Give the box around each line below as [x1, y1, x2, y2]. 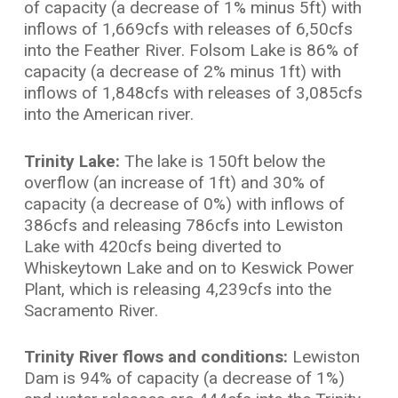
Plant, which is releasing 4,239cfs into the [23, 278, 331, 299]
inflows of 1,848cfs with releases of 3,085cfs [23, 83, 362, 104]
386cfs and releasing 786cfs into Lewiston [23, 214, 343, 235]
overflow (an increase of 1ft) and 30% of [23, 171, 325, 193]
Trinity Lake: [23, 150, 124, 171]
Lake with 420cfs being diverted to [23, 235, 282, 257]
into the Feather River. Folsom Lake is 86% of [23, 40, 359, 61]
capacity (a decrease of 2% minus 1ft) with [23, 61, 341, 83]
